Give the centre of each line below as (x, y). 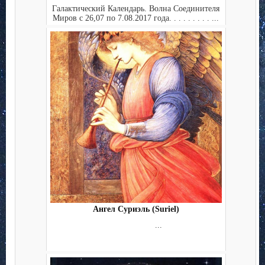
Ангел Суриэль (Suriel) (136, 209)
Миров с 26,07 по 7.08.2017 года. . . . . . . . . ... (136, 18)
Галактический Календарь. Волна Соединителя (136, 8)
